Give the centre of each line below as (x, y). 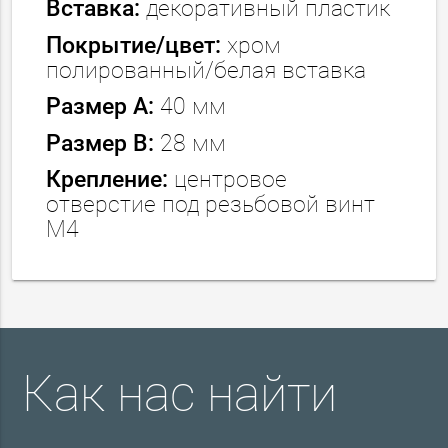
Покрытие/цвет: (137, 45)
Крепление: (107, 180)
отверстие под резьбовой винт (211, 205)
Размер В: (100, 143)
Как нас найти (180, 394)
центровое (228, 180)
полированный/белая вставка (206, 70)
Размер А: (103, 107)
